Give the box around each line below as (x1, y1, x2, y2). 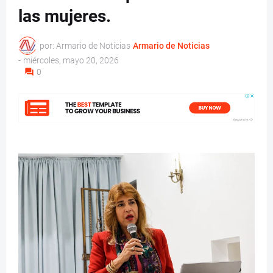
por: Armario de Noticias (40, 40, 130, 51)
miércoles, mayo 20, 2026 (23, 55, 119, 66)
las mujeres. (18, 6, 111, 27)
